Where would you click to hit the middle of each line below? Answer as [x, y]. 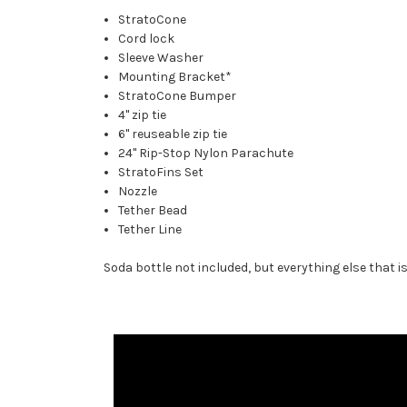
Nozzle [138, 192]
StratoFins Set [161, 173]
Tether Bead [153, 211]
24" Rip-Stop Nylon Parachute [206, 154]
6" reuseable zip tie [173, 134]
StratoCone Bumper [178, 96]
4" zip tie [143, 115]
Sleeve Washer [161, 58]
